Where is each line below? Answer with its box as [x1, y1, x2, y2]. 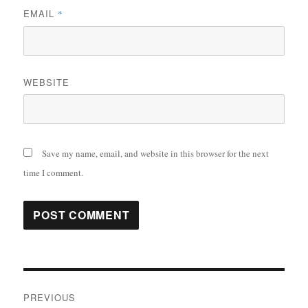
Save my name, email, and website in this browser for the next [42, 146, 269, 159]
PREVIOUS [23, 290, 76, 304]
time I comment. [23, 166, 84, 179]
